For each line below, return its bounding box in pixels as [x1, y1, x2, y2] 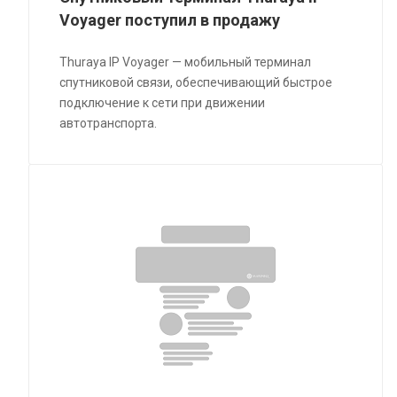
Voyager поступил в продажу [59, 10, 281, 29]
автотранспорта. [59, 115, 158, 130]
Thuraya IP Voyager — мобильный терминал [59, 54, 312, 69]
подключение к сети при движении [59, 95, 266, 110]
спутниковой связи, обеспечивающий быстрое [59, 74, 333, 90]
